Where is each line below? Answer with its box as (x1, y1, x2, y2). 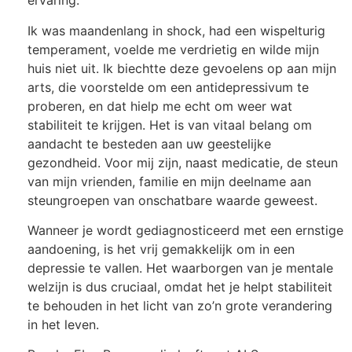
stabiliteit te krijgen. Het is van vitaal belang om (27, 116, 312, 133)
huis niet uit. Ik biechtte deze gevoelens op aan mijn (27, 60, 336, 76)
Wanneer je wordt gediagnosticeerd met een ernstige (27, 222, 343, 239)
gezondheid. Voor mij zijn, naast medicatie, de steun (27, 154, 338, 170)
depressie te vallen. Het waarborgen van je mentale (27, 260, 333, 277)
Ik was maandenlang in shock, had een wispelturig (27, 22, 325, 38)
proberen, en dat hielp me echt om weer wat (27, 97, 292, 114)
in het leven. (27, 317, 99, 333)
